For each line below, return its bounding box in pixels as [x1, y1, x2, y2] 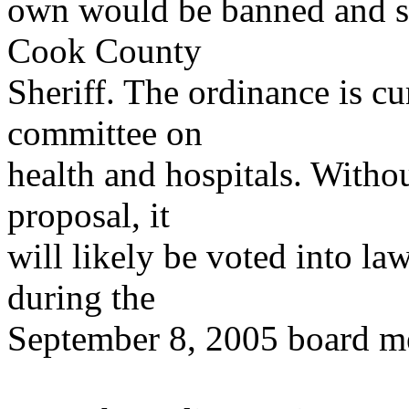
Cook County [7, 31, 202, 70]
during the [7, 278, 155, 317]
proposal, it [7, 195, 170, 235]
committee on [7, 113, 203, 152]
